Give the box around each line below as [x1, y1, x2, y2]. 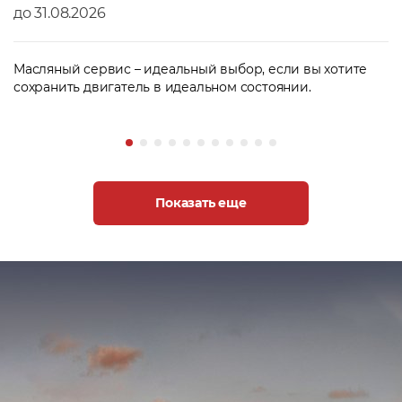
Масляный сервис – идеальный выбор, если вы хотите [13, 61, 368, 78]
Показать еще [155, 195, 247, 212]
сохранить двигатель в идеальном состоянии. [13, 79, 311, 96]
